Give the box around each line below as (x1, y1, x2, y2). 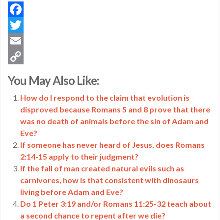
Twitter (8, 36, 36, 45)
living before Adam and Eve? (20, 187, 123, 196)
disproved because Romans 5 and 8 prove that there (20, 105, 210, 114)
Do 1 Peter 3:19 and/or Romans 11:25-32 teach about (20, 199, 211, 208)
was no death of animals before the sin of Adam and (20, 116, 209, 126)
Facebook (8, 20, 44, 29)
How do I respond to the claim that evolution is (20, 93, 190, 102)
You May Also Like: (8, 73, 99, 87)
